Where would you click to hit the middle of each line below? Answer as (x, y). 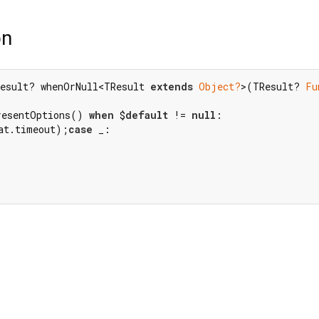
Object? (220, 87)
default (147, 115)
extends (172, 87)
